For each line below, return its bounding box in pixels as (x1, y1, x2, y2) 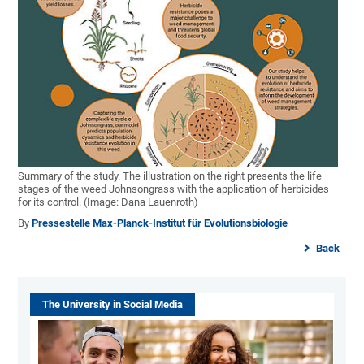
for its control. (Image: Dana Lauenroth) (18, 196, 199, 209)
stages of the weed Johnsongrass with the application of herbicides (18, 183, 330, 196)
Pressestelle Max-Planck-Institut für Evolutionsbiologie (32, 217, 288, 230)
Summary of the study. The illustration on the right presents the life (18, 170, 323, 183)
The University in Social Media (42, 298, 184, 311)
